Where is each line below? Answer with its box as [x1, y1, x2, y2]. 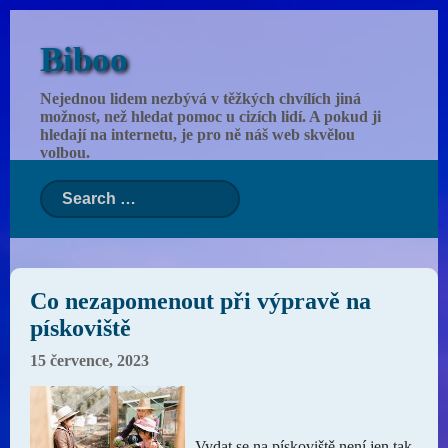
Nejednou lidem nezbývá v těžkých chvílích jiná [40, 90, 361, 107]
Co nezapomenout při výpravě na [30, 288, 371, 314]
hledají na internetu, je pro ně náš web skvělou [40, 126, 355, 143]
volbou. [40, 144, 90, 161]
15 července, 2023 [30, 352, 149, 369]
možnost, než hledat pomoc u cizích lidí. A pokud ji [40, 108, 381, 125]
